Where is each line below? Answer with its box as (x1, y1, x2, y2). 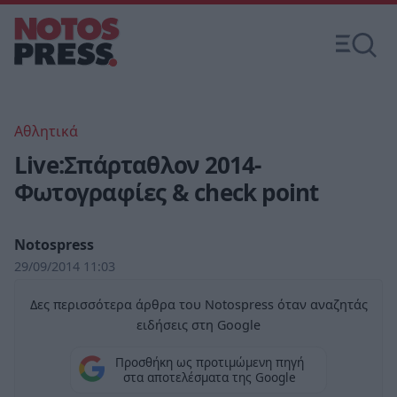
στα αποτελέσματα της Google (122, 369, 296, 386)
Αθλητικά (14, 121, 78, 141)
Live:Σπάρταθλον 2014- (14, 149, 261, 181)
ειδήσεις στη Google (136, 316, 261, 333)
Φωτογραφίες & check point (14, 176, 319, 208)
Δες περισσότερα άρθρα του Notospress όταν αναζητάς (29, 296, 368, 313)
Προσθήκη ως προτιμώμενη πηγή (114, 354, 304, 371)
